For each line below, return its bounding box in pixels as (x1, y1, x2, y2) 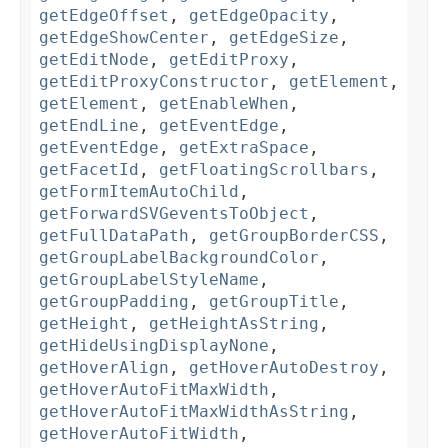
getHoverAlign (39, 358, 169, 378)
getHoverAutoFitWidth (39, 424, 239, 444)
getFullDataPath (39, 226, 189, 246)
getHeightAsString (149, 314, 319, 334)
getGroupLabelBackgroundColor (39, 248, 319, 268)
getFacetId (39, 160, 139, 180)
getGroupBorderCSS (209, 226, 379, 246)
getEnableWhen (159, 94, 289, 114)
